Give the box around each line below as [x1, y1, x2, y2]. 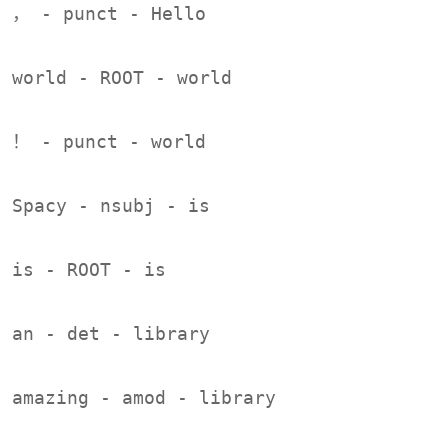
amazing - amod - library [12, 386, 276, 408]
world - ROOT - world [12, 66, 232, 88]
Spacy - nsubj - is [12, 194, 210, 216]
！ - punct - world [12, 130, 206, 152]
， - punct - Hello [12, 2, 206, 24]
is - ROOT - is [12, 258, 166, 280]
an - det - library [12, 322, 210, 344]
